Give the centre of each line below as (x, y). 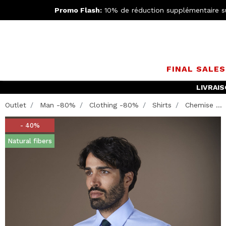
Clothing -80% (114, 105)
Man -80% (58, 105)
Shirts (162, 105)
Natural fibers (30, 141)
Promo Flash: (78, 10)
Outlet (16, 105)
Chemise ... (204, 105)
